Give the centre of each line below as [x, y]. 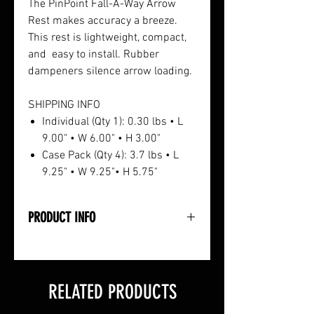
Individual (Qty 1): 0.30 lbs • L [112, 122]
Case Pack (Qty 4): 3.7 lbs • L [110, 155]
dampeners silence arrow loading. [111, 71]
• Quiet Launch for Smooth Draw [106, 262]
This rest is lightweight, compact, [107, 37]
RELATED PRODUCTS [112, 292]
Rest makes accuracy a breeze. [103, 21]
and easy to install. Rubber [94, 54]
